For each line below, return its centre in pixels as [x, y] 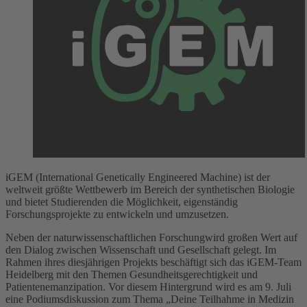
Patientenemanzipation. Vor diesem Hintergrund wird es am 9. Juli [148, 286]
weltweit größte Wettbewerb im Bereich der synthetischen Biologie [150, 189]
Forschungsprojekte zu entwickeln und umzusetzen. [119, 214]
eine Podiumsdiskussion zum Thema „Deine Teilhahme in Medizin [150, 299]
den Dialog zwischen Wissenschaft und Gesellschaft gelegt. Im [141, 249]
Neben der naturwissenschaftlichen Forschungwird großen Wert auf [151, 237]
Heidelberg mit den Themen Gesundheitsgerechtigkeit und [132, 274]
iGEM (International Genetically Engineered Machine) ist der [138, 177]
